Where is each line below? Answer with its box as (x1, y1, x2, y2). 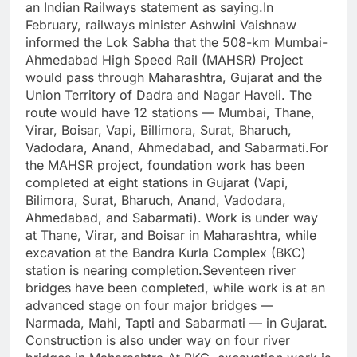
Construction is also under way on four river (25, 332, 290, 349)
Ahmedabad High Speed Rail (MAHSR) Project (25, 52, 303, 69)
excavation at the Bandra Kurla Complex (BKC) (25, 245, 306, 261)
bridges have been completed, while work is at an (25, 280, 325, 296)
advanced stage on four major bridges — (25, 297, 273, 314)
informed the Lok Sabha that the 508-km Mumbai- (25, 34, 328, 51)
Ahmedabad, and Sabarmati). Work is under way (25, 210, 318, 226)
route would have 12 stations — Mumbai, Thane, (25, 104, 315, 121)
